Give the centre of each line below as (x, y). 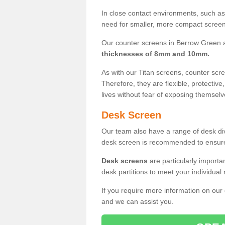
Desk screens (125, 160)
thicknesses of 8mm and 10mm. (155, 53)
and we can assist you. (138, 201)
